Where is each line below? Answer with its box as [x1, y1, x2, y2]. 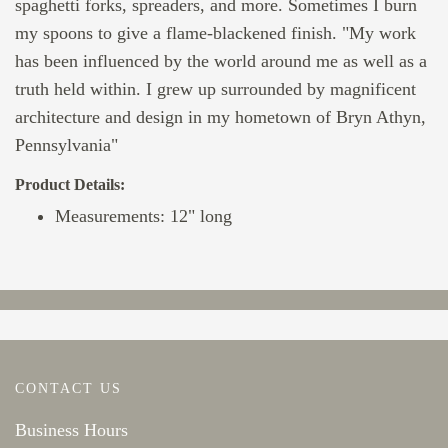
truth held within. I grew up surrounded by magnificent [15, 79, 416, 99]
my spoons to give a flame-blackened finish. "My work [15, 23, 416, 43]
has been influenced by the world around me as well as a [15, 51, 427, 71]
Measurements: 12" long [55, 206, 232, 226]
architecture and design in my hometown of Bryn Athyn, [15, 107, 426, 127]
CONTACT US [15, 381, 122, 396]
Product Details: [15, 176, 125, 193]
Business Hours [15, 420, 128, 440]
